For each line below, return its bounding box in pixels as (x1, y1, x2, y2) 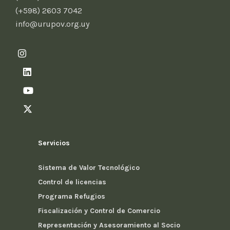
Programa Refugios (38, 192, 105, 201)
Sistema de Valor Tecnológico (38, 163, 140, 172)
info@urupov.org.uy (15, 19, 89, 29)
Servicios (38, 139, 70, 148)
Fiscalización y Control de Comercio (38, 206, 160, 216)
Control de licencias (38, 178, 106, 187)
